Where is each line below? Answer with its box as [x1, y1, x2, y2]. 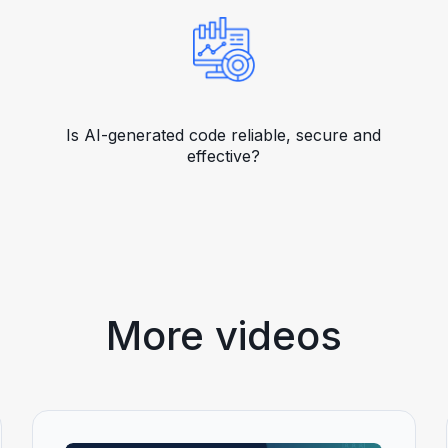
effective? [187, 146, 261, 166]
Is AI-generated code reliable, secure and [66, 125, 382, 145]
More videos [106, 311, 342, 360]
